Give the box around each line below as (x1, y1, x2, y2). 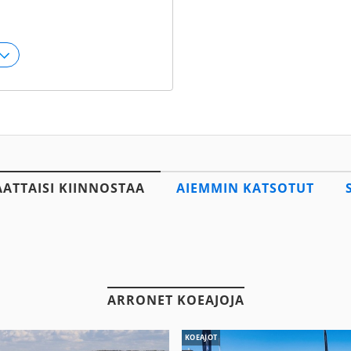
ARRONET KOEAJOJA (107, 291, 244, 309)
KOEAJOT (185, 332, 218, 342)
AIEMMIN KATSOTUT (175, 179, 314, 197)
